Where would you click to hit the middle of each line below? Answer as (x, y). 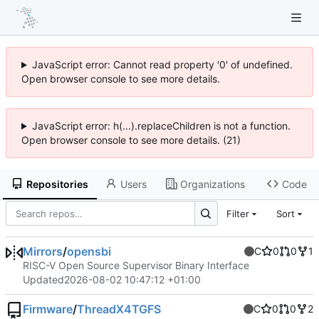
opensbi (89, 252)
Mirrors (43, 252)
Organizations (213, 184)
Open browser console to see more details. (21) (131, 140)
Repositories (57, 184)
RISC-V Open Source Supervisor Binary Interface (136, 266)
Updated (43, 280)
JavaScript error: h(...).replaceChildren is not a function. (161, 126)
